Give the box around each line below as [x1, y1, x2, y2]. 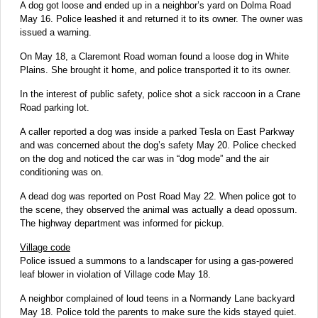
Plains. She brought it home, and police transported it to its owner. [20, 65, 291, 76]
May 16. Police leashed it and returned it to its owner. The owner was [20, 13, 303, 25]
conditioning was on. [20, 167, 104, 178]
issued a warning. [20, 27, 92, 38]
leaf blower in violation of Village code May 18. [20, 269, 211, 280]
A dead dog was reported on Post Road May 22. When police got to [20, 191, 296, 202]
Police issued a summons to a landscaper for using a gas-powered [20, 256, 293, 267]
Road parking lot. [20, 102, 89, 114]
